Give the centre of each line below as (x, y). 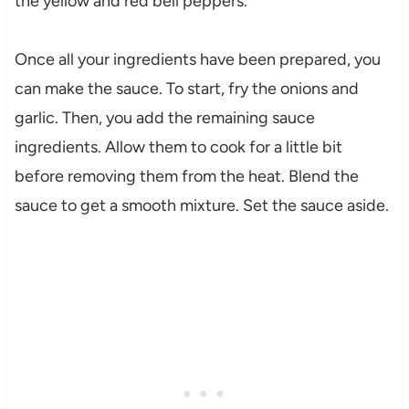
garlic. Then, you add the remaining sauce (164, 117)
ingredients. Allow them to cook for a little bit (178, 147)
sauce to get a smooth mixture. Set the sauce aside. (201, 205)
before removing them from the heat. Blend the (186, 176)
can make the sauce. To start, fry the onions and (186, 88)
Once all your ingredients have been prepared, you (197, 59)
